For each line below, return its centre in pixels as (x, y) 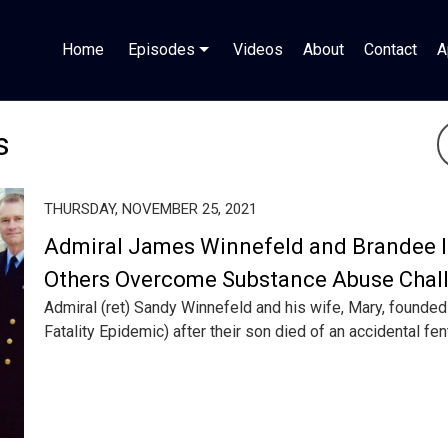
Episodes (163, 49)
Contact (390, 49)
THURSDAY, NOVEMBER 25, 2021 (150, 209)
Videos (258, 49)
